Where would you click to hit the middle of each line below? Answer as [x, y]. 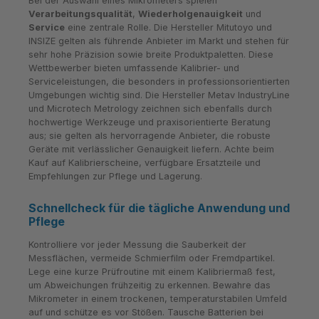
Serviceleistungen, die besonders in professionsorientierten [159, 82]
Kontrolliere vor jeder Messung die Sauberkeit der [137, 244]
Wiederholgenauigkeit [190, 14]
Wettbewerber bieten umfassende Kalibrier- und [134, 68]
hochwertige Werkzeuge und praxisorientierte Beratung [150, 122]
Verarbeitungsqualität [80, 14]
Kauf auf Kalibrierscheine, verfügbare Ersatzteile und [145, 163]
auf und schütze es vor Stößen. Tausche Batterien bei [146, 312]
